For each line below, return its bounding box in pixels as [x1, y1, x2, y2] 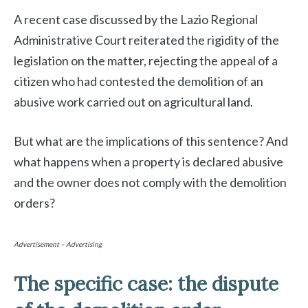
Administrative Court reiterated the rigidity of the [14, 32, 279, 48]
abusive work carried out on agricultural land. [14, 94, 253, 110]
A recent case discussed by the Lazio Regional [14, 12, 258, 27]
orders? [14, 195, 55, 211]
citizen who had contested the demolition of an [14, 74, 263, 89]
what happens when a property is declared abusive [14, 154, 283, 170]
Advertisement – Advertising [14, 240, 102, 249]
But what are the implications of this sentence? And [14, 133, 288, 149]
